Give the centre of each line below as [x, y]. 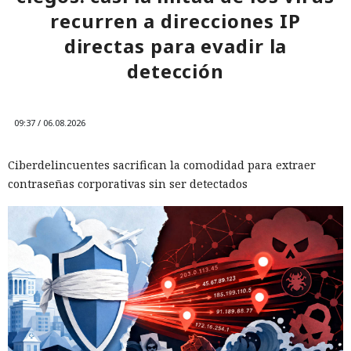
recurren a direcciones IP [175, 21]
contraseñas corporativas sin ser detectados [128, 184]
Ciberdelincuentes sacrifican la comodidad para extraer [162, 165]
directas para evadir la [175, 46]
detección [175, 71]
